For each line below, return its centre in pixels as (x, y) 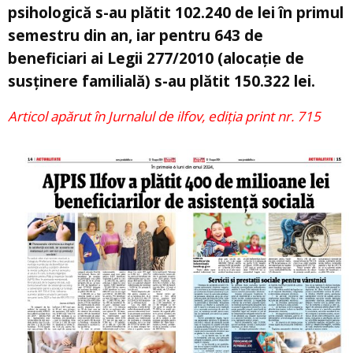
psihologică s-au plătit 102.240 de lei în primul (176, 12)
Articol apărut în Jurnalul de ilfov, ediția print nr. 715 (164, 116)
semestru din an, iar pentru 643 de (136, 35)
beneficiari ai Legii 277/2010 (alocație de (156, 58)
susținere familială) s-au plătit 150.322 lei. (162, 81)
